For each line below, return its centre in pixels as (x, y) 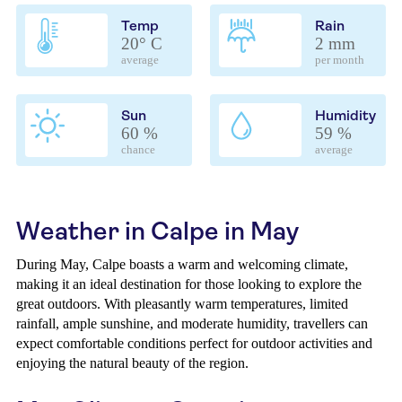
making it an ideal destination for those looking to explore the (189, 284)
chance (138, 150)
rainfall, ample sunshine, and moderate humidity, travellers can (192, 323)
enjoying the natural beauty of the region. (132, 363)
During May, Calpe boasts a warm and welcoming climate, (182, 264)
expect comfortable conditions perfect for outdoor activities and (194, 343)
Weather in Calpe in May (157, 231)
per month (340, 60)
